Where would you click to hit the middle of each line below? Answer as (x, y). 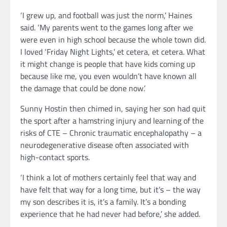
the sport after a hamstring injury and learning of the (112, 120)
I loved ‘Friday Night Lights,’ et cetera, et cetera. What (113, 51)
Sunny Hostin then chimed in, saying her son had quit (113, 108)
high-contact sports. (56, 157)
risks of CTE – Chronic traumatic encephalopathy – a (111, 133)
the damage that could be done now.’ (84, 88)
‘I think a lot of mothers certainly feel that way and (108, 177)
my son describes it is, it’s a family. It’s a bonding (103, 201)
